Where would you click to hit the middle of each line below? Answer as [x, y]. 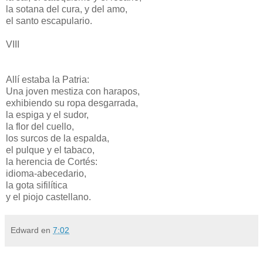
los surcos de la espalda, [58, 139]
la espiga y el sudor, [47, 115]
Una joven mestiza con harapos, [73, 92]
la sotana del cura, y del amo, [67, 9]
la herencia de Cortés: [52, 162]
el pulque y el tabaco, [50, 150]
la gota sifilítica [37, 186]
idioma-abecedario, [46, 174]
